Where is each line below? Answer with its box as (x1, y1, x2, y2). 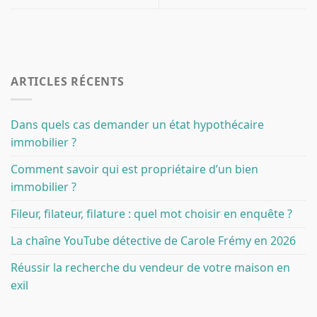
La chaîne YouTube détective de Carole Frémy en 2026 (11, 232, 296, 248)
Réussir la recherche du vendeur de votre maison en (11, 259, 290, 275)
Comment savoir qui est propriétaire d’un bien (11, 161, 258, 177)
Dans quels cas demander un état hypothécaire (11, 116, 264, 132)
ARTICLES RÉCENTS (11, 74, 125, 90)
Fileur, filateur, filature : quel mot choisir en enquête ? (11, 205, 292, 221)
